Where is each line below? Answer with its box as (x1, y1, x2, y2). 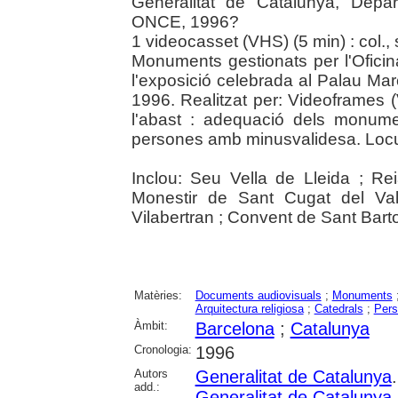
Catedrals (314, 301, 363, 315)
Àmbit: (133, 318, 168, 332)
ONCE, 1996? (131, 12, 239, 31)
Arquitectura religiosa (195, 301, 304, 315)
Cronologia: (133, 342, 192, 356)
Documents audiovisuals (195, 288, 322, 302)
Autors (133, 366, 168, 380)
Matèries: (133, 288, 182, 302)
